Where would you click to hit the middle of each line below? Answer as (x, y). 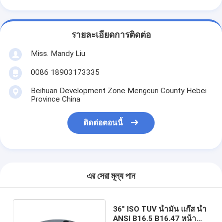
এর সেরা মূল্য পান (111, 176)
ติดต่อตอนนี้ (103, 123)
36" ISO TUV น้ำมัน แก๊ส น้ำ (160, 209)
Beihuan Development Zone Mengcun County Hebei (118, 90)
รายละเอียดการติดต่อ (111, 35)
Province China (55, 99)
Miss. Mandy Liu (58, 53)
